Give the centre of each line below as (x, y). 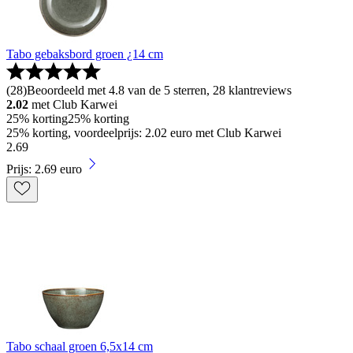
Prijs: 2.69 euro (44, 169)
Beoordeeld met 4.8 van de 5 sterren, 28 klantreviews (159, 91)
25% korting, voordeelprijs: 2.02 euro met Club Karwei (144, 133)
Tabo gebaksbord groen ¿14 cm (85, 54)
